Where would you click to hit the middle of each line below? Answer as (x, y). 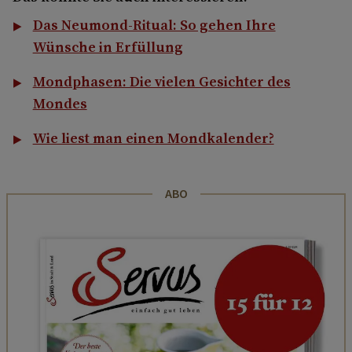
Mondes (60, 103)
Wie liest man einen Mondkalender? (153, 137)
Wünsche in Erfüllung (108, 46)
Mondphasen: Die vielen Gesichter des (161, 81)
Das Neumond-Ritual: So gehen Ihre (154, 24)
